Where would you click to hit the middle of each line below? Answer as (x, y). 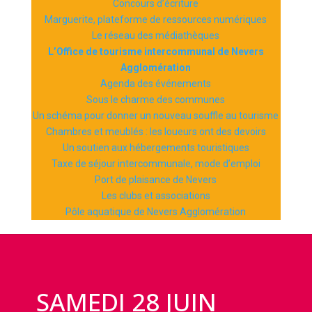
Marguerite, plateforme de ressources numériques (156, 19)
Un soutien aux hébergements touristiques (156, 148)
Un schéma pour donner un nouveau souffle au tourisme (156, 116)
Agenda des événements (156, 84)
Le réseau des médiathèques (156, 36)
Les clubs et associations (156, 196)
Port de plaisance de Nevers (156, 180)
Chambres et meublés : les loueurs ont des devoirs (156, 132)
